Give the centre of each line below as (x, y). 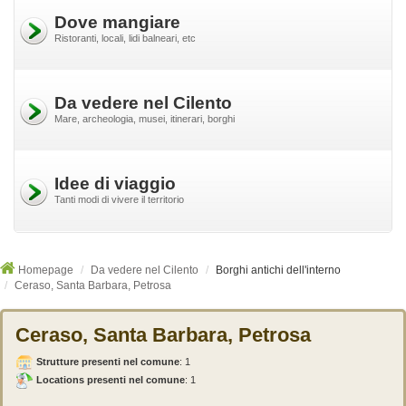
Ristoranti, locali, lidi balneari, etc (125, 38)
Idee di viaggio (115, 184)
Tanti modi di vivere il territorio (119, 199)
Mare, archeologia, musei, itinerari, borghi (145, 119)
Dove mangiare (117, 22)
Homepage (46, 270)
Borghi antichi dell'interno (278, 270)
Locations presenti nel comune (111, 379)
